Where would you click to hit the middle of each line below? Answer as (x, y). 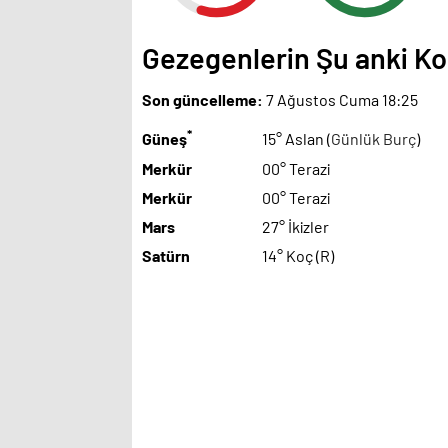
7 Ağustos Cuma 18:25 (340, 100)
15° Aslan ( (296, 139)
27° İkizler (295, 226)
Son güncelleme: (202, 100)
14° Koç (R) (298, 255)
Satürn (166, 255)
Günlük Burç (373, 139)
